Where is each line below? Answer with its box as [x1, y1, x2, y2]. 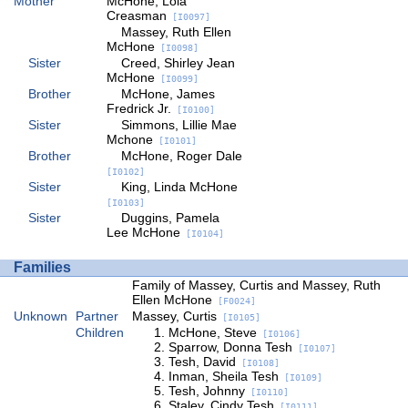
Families [14, 260, 71, 276]
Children [75, 325, 124, 341]
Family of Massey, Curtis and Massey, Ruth [131, 278, 381, 293]
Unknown [14, 309, 67, 324]
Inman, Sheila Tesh [168, 369, 279, 384]
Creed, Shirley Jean [120, 56, 235, 70]
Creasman [106, 8, 167, 23]
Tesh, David [168, 354, 236, 370]
